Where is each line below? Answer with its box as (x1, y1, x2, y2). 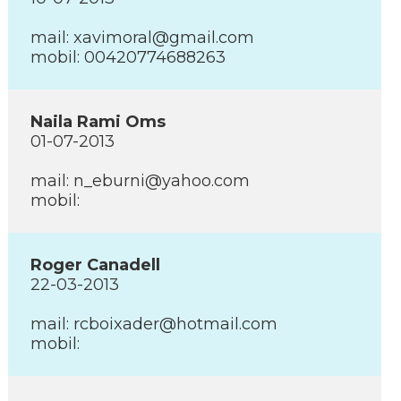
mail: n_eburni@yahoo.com (30, 171, 250, 191)
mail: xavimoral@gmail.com (30, 28, 254, 47)
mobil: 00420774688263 (30, 47, 226, 67)
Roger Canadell (30, 255, 160, 275)
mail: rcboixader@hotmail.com (30, 314, 277, 334)
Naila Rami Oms (30, 112, 166, 132)
